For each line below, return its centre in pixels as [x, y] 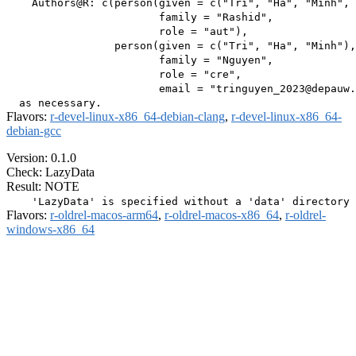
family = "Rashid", [140, 17]
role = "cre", [124, 75]
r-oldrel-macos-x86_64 [222, 215]
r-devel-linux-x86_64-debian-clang [137, 117]
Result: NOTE [43, 187]
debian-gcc [34, 131]
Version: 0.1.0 [41, 158]
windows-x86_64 [50, 230]
